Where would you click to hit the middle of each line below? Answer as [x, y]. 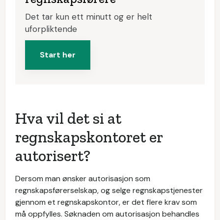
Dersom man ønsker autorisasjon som [83, 179]
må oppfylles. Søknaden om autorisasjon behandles [107, 214]
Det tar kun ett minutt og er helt [89, 17]
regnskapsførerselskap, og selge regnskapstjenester [109, 190]
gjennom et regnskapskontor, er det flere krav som [106, 202]
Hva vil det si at [68, 118]
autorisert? [53, 156]
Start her [58, 55]
